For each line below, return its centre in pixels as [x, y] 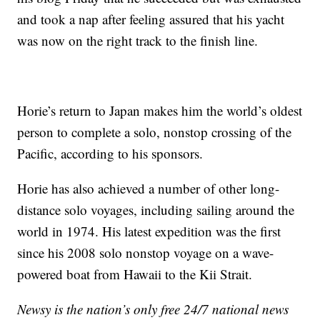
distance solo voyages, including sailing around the [156, 210]
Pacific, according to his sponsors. [110, 154]
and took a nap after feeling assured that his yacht [151, 19]
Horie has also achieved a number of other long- [149, 189]
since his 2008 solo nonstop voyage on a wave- [146, 253]
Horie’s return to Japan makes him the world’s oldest [160, 111]
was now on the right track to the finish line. [138, 41]
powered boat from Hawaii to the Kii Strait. [135, 274]
